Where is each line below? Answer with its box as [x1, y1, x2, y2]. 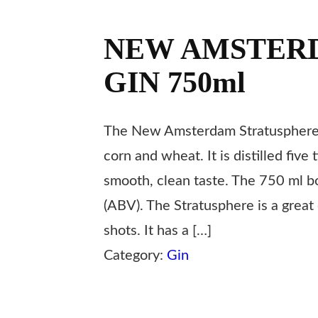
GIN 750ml [103, 66, 246, 99]
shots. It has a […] [103, 224, 212, 238]
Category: [103, 248, 167, 263]
